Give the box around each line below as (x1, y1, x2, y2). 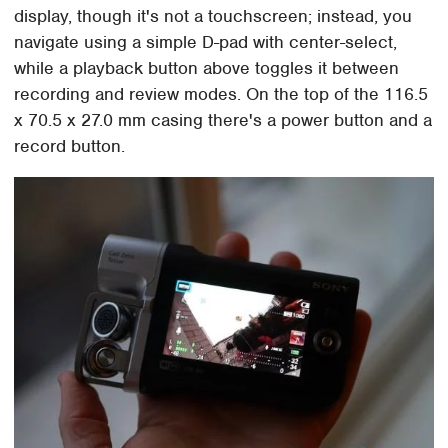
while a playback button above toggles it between (14, 57, 400, 80)
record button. (14, 135, 126, 158)
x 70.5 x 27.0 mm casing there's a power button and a (14, 109, 433, 132)
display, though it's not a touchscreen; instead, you (14, 5, 413, 28)
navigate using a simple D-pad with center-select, (14, 31, 398, 54)
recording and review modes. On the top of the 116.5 (14, 83, 429, 106)
